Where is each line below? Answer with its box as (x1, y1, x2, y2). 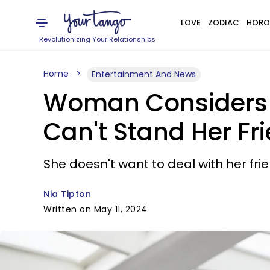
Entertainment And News (92, 68, 196, 80)
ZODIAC (207, 17, 239, 28)
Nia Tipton (43, 188, 91, 200)
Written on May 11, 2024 (43, 203, 148, 215)
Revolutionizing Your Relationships (39, 34, 156, 44)
